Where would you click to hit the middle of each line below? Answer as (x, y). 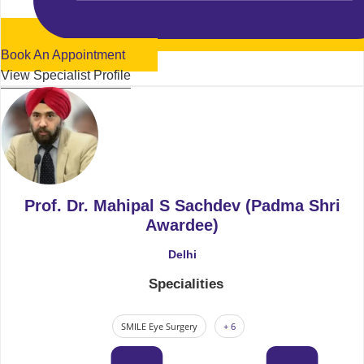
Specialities (186, 284)
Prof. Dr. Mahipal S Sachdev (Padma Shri (182, 205)
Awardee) (182, 225)
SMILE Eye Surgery (159, 326)
